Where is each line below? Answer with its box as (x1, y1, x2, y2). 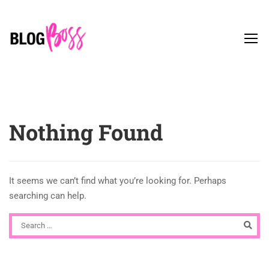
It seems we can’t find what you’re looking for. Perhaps (9, 175, 226, 186)
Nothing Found (9, 118, 163, 147)
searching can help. (9, 190, 86, 201)
